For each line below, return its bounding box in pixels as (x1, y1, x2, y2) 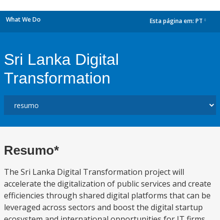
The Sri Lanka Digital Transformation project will (4, 166, 184, 177)
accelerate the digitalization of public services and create (4, 178, 211, 189)
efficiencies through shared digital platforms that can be (4, 190, 211, 201)
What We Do (6, 15, 41, 24)
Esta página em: (150, 17, 195, 26)
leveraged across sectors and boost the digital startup (4, 202, 203, 213)
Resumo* (4, 143, 59, 158)
